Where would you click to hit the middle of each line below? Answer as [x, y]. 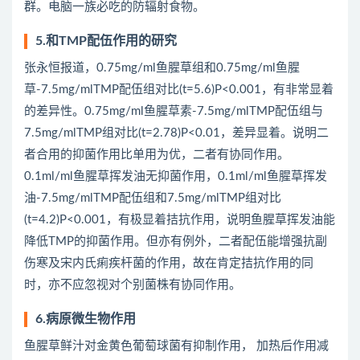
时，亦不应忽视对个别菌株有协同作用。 [133, 285]
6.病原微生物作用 [86, 319]
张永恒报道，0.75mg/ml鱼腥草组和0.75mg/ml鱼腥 [162, 68]
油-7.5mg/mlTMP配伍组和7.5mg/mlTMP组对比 [153, 198]
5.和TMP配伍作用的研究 [106, 41]
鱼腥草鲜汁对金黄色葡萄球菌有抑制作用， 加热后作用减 [176, 346]
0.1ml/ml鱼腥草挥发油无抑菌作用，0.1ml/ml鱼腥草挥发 [176, 176]
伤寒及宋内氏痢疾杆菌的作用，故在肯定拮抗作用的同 [169, 263]
